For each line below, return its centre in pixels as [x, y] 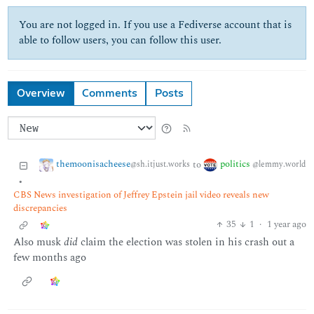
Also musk [38, 243]
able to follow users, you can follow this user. [121, 41]
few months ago [49, 258]
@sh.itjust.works [160, 165]
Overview [41, 93]
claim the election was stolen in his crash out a [186, 243]
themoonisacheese [93, 164]
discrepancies [40, 208]
